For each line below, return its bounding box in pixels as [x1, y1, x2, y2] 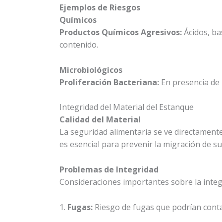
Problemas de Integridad [59, 164, 159, 175]
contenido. [59, 39, 98, 51]
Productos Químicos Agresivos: [59, 27, 182, 38]
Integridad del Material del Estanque [59, 102, 194, 113]
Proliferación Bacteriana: [59, 76, 159, 88]
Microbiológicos [59, 64, 122, 75]
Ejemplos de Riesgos [59, 2, 140, 13]
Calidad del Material [59, 114, 141, 125]
